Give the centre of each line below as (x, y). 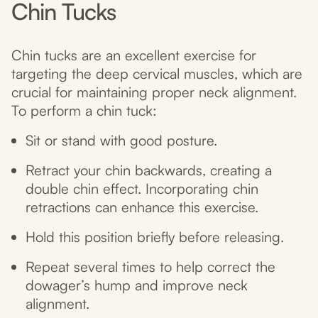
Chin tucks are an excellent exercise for (134, 55)
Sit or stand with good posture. (121, 141)
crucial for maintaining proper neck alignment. (154, 92)
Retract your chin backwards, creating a (149, 170)
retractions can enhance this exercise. (142, 207)
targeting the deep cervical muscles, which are (157, 74)
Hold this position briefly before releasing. (155, 237)
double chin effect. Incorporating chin (142, 189)
